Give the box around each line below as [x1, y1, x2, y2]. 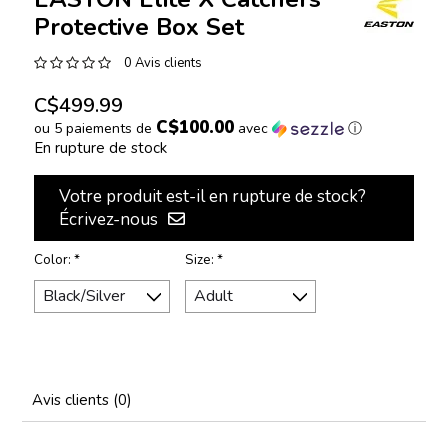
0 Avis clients [123, 54, 202, 72]
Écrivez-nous [58, 207, 158, 231]
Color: [33, 251, 74, 270]
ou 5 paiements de [33, 119, 156, 138]
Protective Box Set [33, 11, 244, 43]
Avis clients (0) [32, 390, 133, 411]
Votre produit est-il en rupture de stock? [58, 184, 366, 208]
